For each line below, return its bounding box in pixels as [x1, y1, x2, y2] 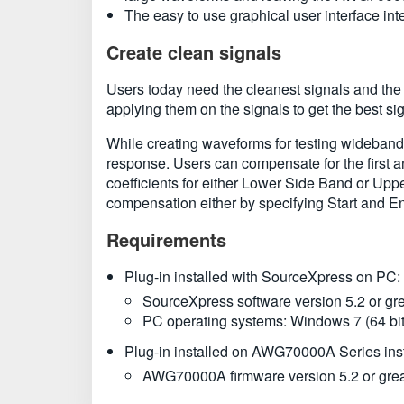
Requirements [106, 226, 226, 252]
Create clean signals [106, 39, 281, 65]
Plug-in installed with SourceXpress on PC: [124, 266, 400, 287]
